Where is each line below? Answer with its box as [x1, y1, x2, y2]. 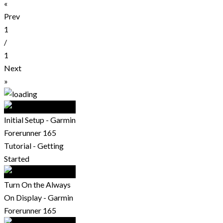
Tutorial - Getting [4, 140, 64, 150]
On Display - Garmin [4, 192, 73, 202]
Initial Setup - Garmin [4, 114, 76, 124]
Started [4, 153, 29, 163]
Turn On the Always [4, 179, 71, 189]
